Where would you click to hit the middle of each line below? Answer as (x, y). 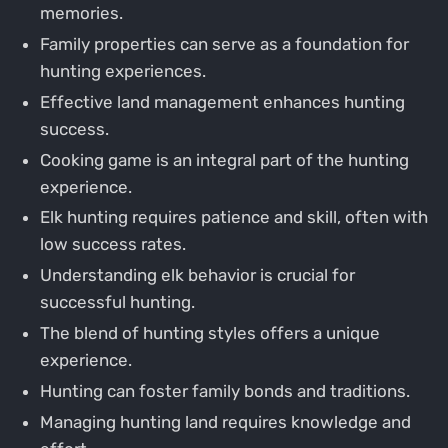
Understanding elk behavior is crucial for (197, 275)
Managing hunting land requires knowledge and (225, 422)
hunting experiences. (122, 70)
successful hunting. (117, 302)
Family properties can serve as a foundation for (224, 43)
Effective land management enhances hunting (222, 101)
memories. (81, 12)
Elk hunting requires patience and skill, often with (233, 217)
